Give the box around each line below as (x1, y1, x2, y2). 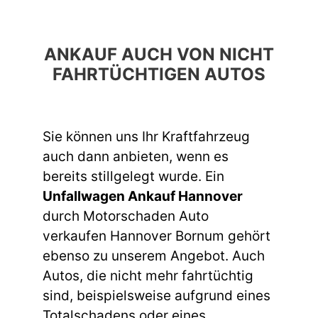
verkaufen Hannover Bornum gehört (43, 227, 270, 244)
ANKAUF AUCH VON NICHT (44, 43, 274, 65)
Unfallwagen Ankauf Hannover (43, 187, 243, 204)
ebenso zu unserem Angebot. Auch (43, 247, 265, 264)
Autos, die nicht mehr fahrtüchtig (43, 267, 253, 284)
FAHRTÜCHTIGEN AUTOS (53, 63, 265, 84)
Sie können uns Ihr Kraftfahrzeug (43, 128, 250, 145)
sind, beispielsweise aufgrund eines (43, 287, 270, 304)
